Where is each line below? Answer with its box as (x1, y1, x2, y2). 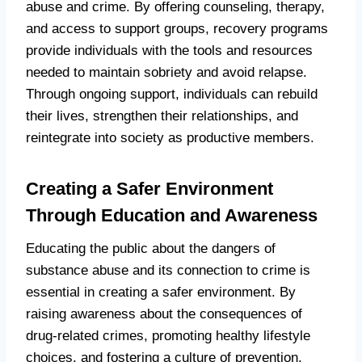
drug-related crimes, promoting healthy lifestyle (26, 328, 310, 344)
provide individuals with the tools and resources (26, 43, 313, 59)
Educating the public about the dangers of (26, 241, 276, 257)
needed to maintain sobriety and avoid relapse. (26, 65, 307, 81)
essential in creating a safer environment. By (26, 284, 296, 301)
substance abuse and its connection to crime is (26, 263, 310, 279)
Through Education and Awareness (26, 205, 318, 226)
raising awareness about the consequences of (26, 306, 302, 322)
